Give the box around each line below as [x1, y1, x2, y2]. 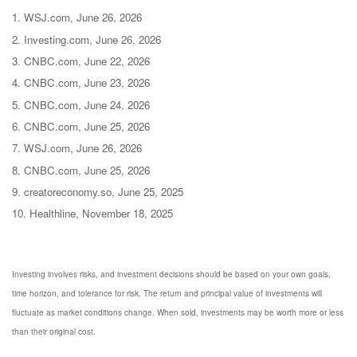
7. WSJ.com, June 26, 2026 [12, 140, 142, 156]
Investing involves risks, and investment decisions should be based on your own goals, [12, 269, 331, 280]
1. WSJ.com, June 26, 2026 [12, 10, 142, 25]
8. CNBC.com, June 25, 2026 [12, 162, 150, 178]
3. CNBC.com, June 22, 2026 [12, 53, 150, 69]
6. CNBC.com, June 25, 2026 [12, 118, 150, 134]
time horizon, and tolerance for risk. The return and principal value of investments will [12, 288, 322, 300]
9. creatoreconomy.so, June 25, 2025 [12, 183, 183, 199]
